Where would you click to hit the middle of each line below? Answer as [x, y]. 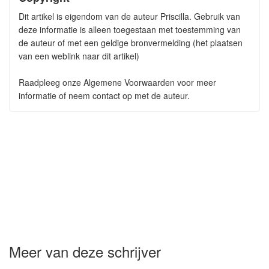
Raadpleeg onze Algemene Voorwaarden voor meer [117, 82]
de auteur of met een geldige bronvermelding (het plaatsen [131, 43]
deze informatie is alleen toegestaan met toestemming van [130, 29]
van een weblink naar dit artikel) [79, 56]
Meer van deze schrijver [85, 251]
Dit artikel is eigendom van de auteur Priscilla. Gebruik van [129, 16]
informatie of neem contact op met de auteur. [104, 95]
